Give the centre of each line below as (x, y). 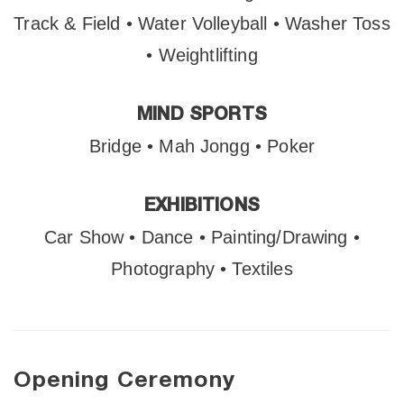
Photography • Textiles (202, 269)
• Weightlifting (202, 55)
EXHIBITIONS (202, 206)
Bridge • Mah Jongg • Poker (202, 146)
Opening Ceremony (124, 380)
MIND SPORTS (202, 115)
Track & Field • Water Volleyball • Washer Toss (202, 23)
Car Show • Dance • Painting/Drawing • (202, 237)
